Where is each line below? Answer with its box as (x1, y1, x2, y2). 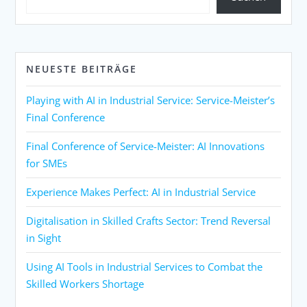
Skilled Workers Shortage (26, 276, 145, 291)
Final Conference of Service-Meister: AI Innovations (26, 138, 265, 153)
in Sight (26, 230, 62, 245)
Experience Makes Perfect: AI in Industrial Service (26, 184, 256, 199)
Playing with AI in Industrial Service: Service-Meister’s (26, 93, 275, 107)
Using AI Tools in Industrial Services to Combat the (26, 259, 263, 273)
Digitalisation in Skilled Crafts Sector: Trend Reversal (26, 213, 271, 228)
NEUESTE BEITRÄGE (26, 62, 138, 75)
